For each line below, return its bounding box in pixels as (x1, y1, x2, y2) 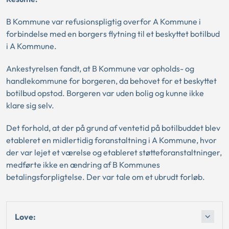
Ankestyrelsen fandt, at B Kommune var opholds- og (6, 63, 194, 74)
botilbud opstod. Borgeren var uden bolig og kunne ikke (6, 88, 204, 98)
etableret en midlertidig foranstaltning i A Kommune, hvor (6, 135, 217, 145)
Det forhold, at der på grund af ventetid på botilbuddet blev (6, 123, 220, 133)
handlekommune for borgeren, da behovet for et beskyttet (6, 76, 217, 86)
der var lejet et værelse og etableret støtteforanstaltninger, (6, 147, 222, 157)
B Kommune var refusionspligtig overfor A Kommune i (6, 16, 201, 27)
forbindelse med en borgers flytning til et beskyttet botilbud (6, 29, 220, 39)
